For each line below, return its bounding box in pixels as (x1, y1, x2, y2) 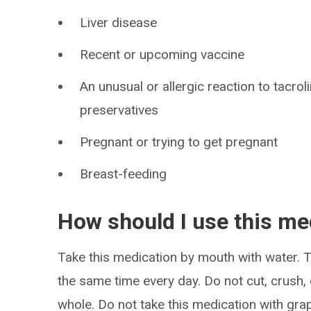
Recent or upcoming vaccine (80, 47, 245, 62)
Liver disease (80, 15, 158, 31)
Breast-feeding (80, 166, 167, 182)
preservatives (80, 102, 159, 118)
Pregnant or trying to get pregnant (80, 134, 278, 150)
